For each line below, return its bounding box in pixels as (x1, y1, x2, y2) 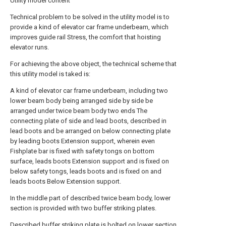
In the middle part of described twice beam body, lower (10, 194, 171, 202)
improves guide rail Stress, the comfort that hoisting (10, 33, 161, 41)
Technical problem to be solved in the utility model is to (10, 13, 169, 21)
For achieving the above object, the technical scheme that (10, 60, 177, 68)
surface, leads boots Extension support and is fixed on (10, 157, 169, 165)
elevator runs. (10, 43, 49, 51)
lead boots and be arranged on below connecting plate (10, 127, 171, 135)
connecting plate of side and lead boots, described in (10, 117, 166, 125)
